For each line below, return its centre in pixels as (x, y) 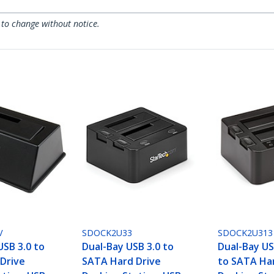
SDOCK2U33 (107, 233)
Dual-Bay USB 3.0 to (128, 247)
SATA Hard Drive (122, 261)
